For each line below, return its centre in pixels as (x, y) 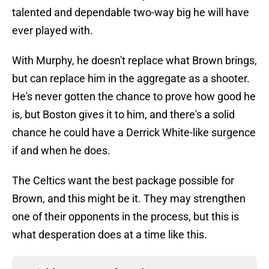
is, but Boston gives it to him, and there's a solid (123, 115)
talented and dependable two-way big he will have (131, 13)
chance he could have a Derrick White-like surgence (134, 133)
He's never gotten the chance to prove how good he (134, 97)
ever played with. (53, 31)
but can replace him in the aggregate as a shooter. (131, 79)
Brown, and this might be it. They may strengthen (129, 199)
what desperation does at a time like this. (110, 235)
